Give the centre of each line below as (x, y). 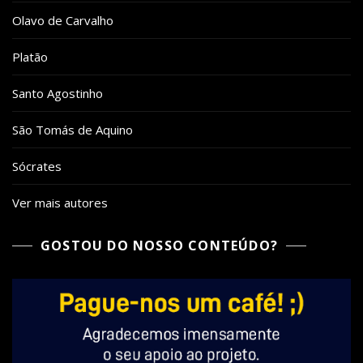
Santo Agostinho (58, 93)
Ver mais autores (60, 203)
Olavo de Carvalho (63, 20)
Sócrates (37, 166)
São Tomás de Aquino (73, 130)
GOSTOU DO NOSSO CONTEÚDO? (159, 246)
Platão (30, 57)
